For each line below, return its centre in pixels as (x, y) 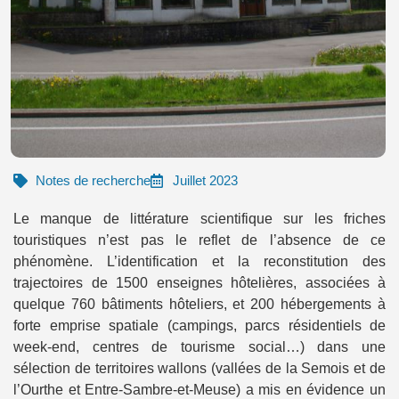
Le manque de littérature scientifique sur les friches (199, 218)
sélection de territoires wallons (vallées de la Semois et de (199, 368)
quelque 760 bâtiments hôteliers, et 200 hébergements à (199, 304)
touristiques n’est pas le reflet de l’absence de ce (199, 240)
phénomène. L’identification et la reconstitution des (199, 261)
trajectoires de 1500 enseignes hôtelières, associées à (199, 282)
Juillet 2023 (205, 180)
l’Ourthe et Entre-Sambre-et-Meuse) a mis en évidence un (199, 389)
